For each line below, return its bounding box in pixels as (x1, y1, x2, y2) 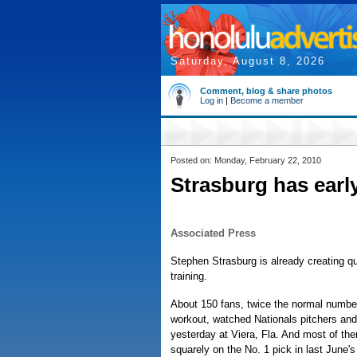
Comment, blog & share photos (200, 86, 332, 96)
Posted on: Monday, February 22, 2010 (171, 155, 321, 165)
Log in (200, 96, 223, 105)
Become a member (230, 96, 304, 105)
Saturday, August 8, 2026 (171, 55, 325, 67)
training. (171, 270, 207, 282)
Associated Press (171, 227, 256, 239)
